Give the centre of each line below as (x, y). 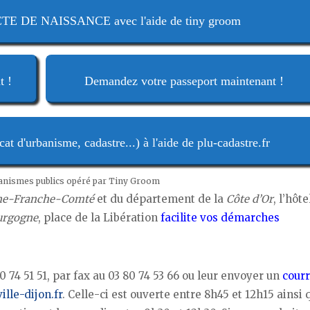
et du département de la (160, 199)
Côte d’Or (250, 199)
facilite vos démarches (220, 217)
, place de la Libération (99, 217)
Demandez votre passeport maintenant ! (184, 81)
